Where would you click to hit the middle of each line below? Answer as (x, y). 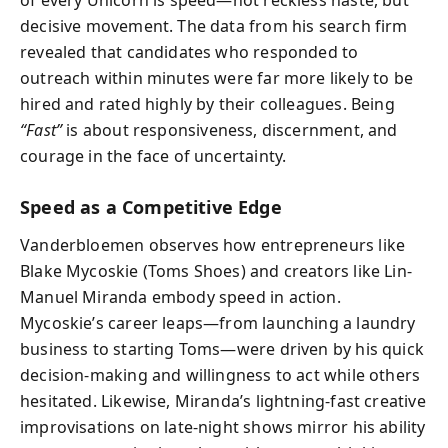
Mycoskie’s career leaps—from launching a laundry (218, 323)
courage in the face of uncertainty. (153, 155)
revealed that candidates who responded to (189, 51)
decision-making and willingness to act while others (220, 375)
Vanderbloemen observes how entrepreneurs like (213, 245)
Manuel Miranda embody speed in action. (180, 297)
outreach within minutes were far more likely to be (216, 77)
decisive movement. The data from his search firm (214, 25)
